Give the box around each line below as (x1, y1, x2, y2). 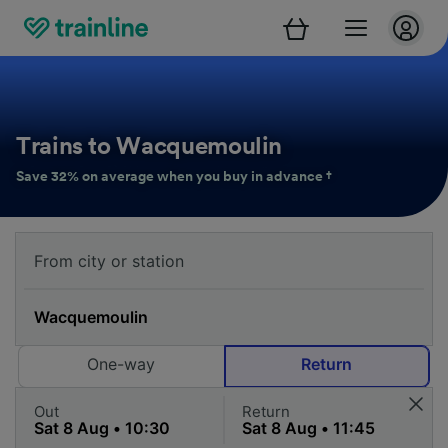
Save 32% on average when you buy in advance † (16, 170, 332, 184)
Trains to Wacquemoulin (16, 135, 283, 159)
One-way (87, 354, 156, 374)
